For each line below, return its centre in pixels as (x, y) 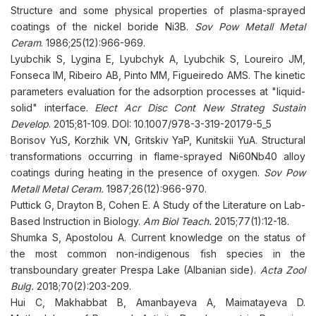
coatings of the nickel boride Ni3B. (103, 26)
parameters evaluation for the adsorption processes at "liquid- (158, 91)
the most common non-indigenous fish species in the (158, 254)
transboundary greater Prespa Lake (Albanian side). (135, 270)
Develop (30, 124)
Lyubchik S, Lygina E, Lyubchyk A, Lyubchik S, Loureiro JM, (158, 59)
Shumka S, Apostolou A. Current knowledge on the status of (158, 237)
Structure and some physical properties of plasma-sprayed (158, 10)
